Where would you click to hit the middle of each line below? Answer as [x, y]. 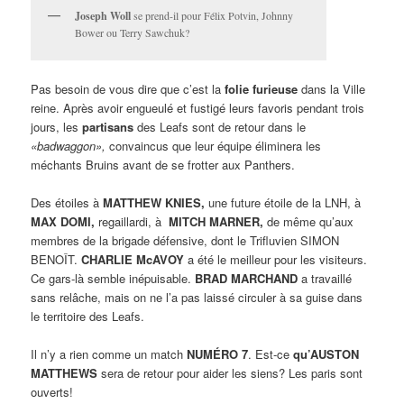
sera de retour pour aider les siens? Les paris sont [230, 373]
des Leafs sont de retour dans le [220, 127]
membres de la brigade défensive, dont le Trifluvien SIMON [185, 241]
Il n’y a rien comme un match [109, 354]
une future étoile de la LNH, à [283, 203]
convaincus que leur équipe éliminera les [214, 146]
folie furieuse [262, 89]
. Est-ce [271, 354]
